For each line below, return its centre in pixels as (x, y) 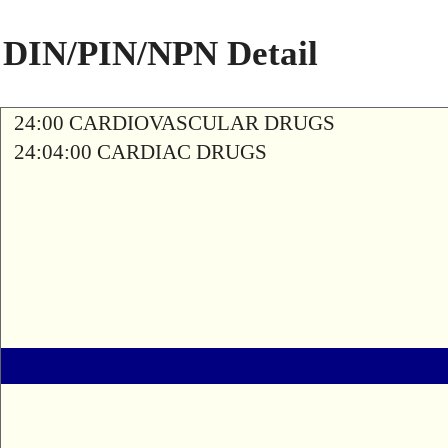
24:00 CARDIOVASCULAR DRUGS (174, 123)
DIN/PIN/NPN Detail (160, 53)
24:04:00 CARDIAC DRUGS (140, 152)
